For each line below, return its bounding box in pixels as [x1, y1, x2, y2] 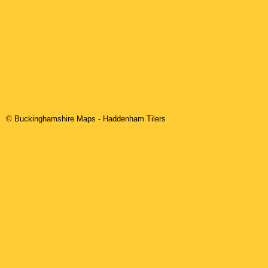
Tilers [144, 114, 166, 124]
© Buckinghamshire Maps [6, 114, 98, 124]
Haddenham [103, 114, 144, 124]
